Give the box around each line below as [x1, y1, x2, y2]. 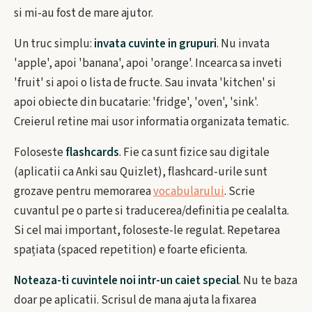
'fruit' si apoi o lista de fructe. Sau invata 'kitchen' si [14, 75, 276, 91]
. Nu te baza [239, 272, 297, 289]
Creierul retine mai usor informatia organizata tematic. [14, 114, 289, 130]
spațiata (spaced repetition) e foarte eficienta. [14, 242, 247, 258]
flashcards [65, 144, 119, 161]
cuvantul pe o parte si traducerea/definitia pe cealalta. [14, 203, 289, 219]
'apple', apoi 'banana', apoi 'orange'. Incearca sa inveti [14, 55, 282, 72]
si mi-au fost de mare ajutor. [14, 5, 153, 22]
